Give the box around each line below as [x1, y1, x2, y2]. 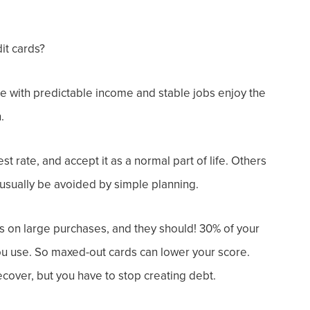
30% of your [199, 220, 259, 237]
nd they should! [118, 220, 199, 237]
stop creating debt [118, 267, 213, 284]
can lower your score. [140, 244, 250, 260]
